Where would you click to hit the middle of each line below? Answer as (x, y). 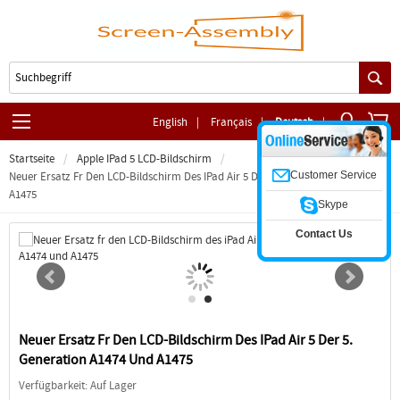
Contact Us (324, 233)
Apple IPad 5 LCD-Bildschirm (144, 158)
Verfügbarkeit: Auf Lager (78, 385)
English (170, 122)
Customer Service (333, 175)
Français (231, 122)
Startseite (32, 158)
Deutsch (294, 122)
